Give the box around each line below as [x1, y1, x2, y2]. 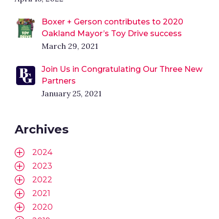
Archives [15, 122, 68, 136]
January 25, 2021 [42, 88, 102, 98]
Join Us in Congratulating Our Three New [42, 64, 202, 74]
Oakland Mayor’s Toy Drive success [42, 28, 182, 38]
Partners [42, 76, 76, 86]
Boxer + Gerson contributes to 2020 [42, 17, 183, 26]
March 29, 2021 [42, 41, 98, 51]
